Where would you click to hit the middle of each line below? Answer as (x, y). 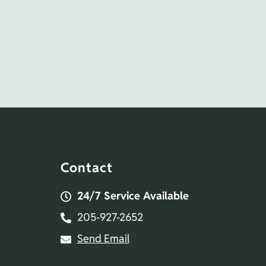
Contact (87, 167)
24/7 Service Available (133, 195)
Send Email (103, 238)
